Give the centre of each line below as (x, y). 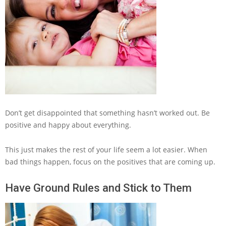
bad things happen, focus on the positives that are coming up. (110, 162)
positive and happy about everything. (68, 125)
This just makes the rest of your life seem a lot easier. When (106, 150)
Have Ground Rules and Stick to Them (98, 188)
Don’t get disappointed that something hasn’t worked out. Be (107, 113)
